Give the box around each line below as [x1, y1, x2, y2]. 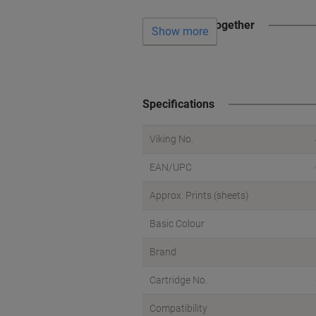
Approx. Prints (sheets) [150, 190, 249, 201]
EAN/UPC [150, 162, 192, 173]
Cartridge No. [150, 274, 207, 286]
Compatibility [150, 303, 207, 314]
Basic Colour [150, 218, 205, 229]
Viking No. [150, 133, 193, 145]
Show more [152, 25, 208, 39]
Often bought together [142, 18, 255, 32]
